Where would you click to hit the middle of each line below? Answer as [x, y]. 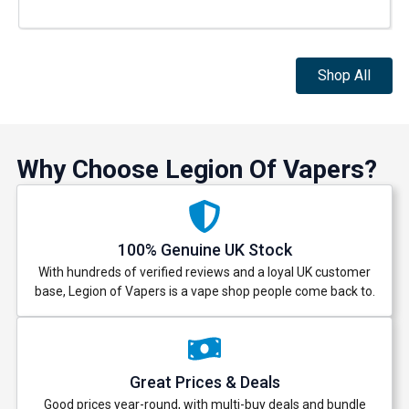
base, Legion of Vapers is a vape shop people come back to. [204, 291]
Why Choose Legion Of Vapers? [196, 169]
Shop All [345, 75]
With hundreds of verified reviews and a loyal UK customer [204, 272]
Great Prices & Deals [204, 382]
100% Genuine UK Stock [204, 249]
